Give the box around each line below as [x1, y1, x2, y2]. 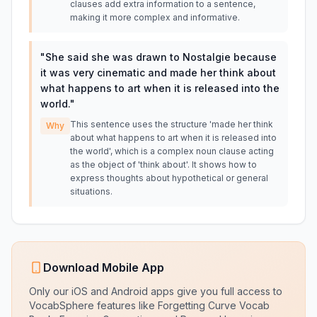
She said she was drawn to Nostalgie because [45, 51, 277, 63]
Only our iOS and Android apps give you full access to [29, 285, 282, 297]
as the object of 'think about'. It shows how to [70, 159, 257, 170]
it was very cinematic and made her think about [40, 67, 276, 79]
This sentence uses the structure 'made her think [70, 119, 273, 129]
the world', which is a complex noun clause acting [70, 146, 274, 156]
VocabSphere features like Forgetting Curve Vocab [29, 299, 270, 311]
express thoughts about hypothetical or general [70, 173, 268, 183]
